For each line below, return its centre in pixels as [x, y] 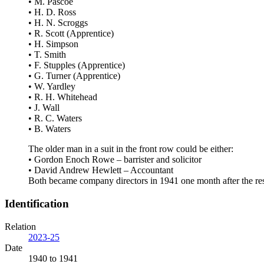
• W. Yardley [52, 87]
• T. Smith [47, 55]
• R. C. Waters [55, 118]
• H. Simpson [53, 44]
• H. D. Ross [52, 12]
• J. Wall [44, 108]
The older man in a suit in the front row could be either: [131, 149]
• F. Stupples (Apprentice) [77, 65]
